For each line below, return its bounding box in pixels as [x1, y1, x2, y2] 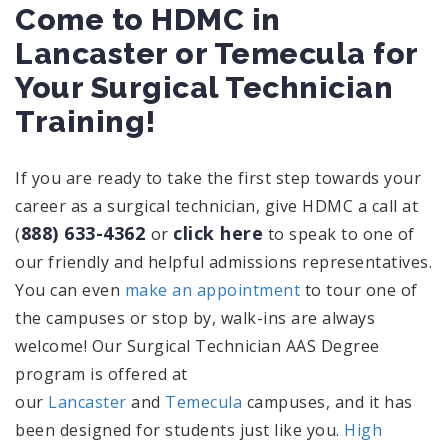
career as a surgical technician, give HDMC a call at [15, 194, 418, 217]
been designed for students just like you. [15, 418, 344, 441]
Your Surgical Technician [15, 69, 393, 105]
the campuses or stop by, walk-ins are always [15, 306, 375, 329]
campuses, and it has [242, 390, 413, 413]
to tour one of [300, 278, 418, 301]
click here [173, 220, 263, 245]
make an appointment [124, 278, 300, 301]
